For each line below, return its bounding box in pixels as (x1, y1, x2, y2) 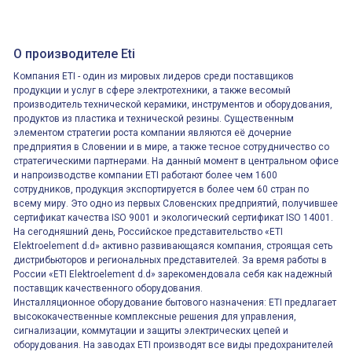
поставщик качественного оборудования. (13, 283, 203, 294)
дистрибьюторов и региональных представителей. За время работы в (13, 255, 327, 266)
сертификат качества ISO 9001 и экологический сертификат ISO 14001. (13, 212, 333, 223)
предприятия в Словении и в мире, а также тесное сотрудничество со (13, 141, 329, 152)
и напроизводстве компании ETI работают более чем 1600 (13, 170, 277, 181)
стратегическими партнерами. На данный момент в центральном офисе (13, 156, 339, 167)
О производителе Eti (13, 46, 135, 61)
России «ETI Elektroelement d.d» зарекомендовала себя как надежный (13, 269, 332, 280)
